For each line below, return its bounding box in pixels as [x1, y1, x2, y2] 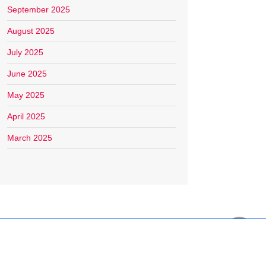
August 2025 [7, 26, 55, 36]
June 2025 [7, 69, 47, 79]
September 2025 [7, 5, 70, 15]
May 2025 [7, 90, 45, 100]
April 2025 [7, 112, 45, 122]
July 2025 [7, 47, 43, 58]
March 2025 [7, 133, 52, 143]
